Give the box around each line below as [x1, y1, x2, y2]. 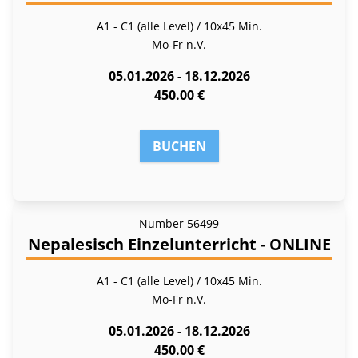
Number [139, 215, 184, 231]
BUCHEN [152, 137, 206, 155]
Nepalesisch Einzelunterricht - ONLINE [27, 233, 331, 255]
